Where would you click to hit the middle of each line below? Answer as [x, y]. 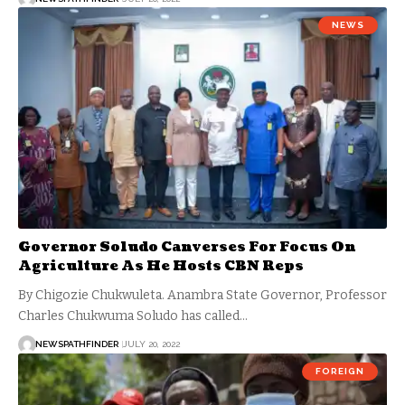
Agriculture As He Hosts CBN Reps [161, 266]
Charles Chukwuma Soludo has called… [133, 316]
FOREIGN [340, 371]
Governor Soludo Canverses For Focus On [187, 247]
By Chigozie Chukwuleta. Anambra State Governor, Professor [202, 295]
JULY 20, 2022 [151, 344]
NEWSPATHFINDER [77, 344]
